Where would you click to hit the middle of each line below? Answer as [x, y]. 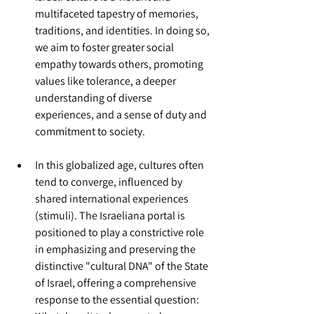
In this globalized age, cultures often [121, 165]
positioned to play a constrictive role [121, 232]
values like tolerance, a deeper [107, 81]
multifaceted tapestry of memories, [118, 14]
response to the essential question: [118, 300]
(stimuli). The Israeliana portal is [111, 216]
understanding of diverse [95, 98]
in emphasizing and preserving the [116, 249]
